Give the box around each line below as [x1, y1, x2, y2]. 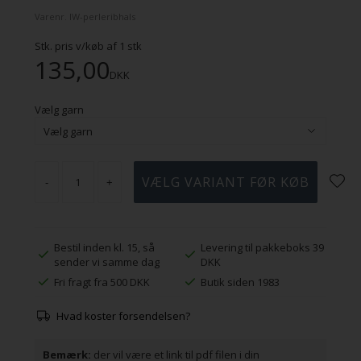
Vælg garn [34, 102, 84, 118]
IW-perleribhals [68, 10, 135, 23]
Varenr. [34, 10, 69, 23]
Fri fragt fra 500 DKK [54, 275, 151, 290]
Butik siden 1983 [200, 275, 280, 290]
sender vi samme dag [54, 255, 160, 270]
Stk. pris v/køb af [34, 39, 119, 54]
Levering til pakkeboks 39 [200, 240, 324, 255]
